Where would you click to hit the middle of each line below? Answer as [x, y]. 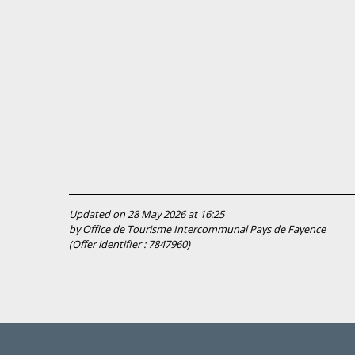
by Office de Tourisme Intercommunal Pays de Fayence [197, 229]
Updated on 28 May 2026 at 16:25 [147, 214]
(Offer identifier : [109, 244]
